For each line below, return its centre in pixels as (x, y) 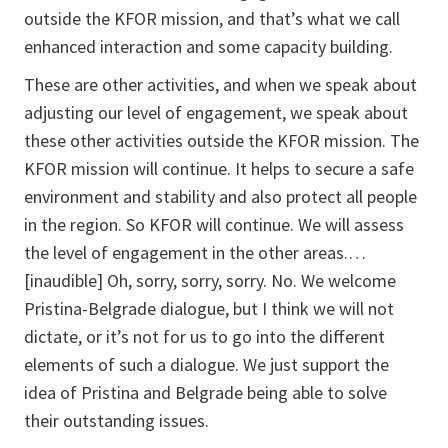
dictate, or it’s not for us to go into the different (204, 337)
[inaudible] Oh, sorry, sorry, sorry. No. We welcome (210, 281)
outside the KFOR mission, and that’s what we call (212, 19)
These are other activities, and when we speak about (220, 85)
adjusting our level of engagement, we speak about (216, 113)
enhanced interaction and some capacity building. (208, 47)
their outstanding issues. (116, 421)
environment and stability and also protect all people (220, 197)
